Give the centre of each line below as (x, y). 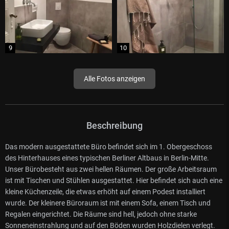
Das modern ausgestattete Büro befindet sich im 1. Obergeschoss (109, 146)
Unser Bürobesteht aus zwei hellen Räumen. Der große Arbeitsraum (111, 169)
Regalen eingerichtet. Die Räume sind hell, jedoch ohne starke (101, 214)
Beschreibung (114, 125)
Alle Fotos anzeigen (114, 78)
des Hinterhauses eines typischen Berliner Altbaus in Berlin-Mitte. (107, 158)
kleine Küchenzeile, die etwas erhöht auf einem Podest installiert (105, 191)
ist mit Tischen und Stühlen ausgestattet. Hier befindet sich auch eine (114, 180)
